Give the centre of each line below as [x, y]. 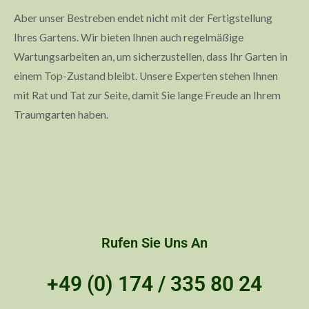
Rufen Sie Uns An [154, 242]
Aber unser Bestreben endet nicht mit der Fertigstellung [143, 18]
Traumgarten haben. [61, 114]
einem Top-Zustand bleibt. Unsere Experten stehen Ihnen [146, 76]
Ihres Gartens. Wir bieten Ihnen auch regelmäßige [129, 37]
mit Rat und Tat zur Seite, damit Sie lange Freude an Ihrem [147, 95]
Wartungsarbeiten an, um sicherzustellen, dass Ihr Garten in [151, 57]
